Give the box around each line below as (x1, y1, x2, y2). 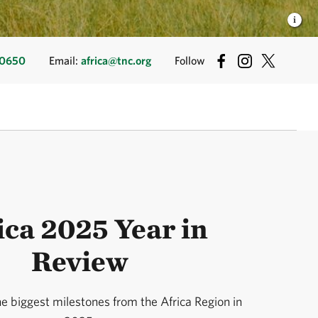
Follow (175, 54, 205, 67)
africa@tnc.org (81, 54, 151, 67)
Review (31, 244, 128, 279)
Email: (49, 54, 81, 67)
